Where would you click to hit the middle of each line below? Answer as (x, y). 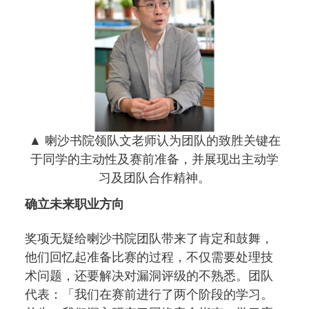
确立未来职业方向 (74, 204)
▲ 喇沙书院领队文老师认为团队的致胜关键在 (154, 140)
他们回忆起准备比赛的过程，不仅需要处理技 (149, 257)
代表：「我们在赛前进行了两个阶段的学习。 (149, 294)
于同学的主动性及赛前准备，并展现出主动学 (154, 159)
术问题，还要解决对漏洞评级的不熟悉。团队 (149, 276)
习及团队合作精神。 (154, 178)
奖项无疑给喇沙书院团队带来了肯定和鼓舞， (149, 238)
